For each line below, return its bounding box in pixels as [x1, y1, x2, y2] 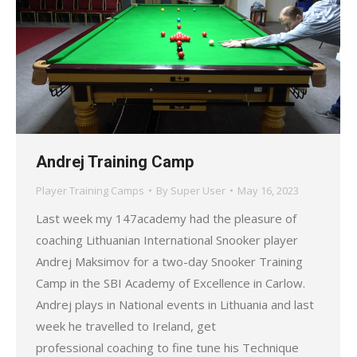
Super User [171, 182, 226, 198]
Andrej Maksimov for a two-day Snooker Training [36, 253, 303, 269]
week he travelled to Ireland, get [36, 317, 216, 334]
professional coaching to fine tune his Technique [36, 339, 299, 355]
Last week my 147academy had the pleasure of [36, 210, 296, 226]
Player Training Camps [36, 182, 144, 198]
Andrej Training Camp [36, 151, 194, 171]
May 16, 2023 [237, 182, 299, 198]
